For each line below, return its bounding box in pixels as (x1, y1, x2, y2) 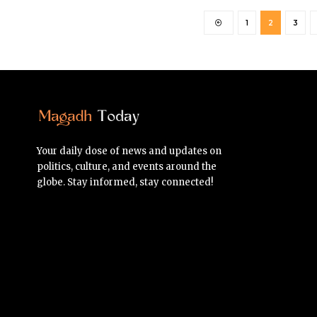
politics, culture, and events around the (37, 160, 217, 173)
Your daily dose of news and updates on (37, 144, 221, 157)
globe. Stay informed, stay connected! (37, 175, 213, 188)
